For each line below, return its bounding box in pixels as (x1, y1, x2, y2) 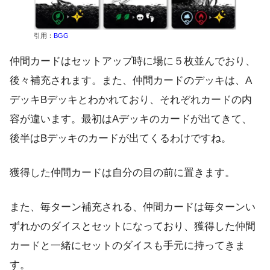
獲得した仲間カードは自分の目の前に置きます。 (10, 166, 235, 178)
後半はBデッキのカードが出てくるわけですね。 (10, 132, 231, 144)
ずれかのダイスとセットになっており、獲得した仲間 (10, 220, 256, 232)
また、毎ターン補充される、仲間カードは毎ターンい (10, 201, 256, 213)
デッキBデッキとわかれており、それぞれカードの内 (10, 93, 252, 105)
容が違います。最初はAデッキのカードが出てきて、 (10, 113, 252, 125)
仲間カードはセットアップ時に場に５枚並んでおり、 (10, 55, 256, 67)
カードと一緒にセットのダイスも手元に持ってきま (10, 239, 245, 251)
